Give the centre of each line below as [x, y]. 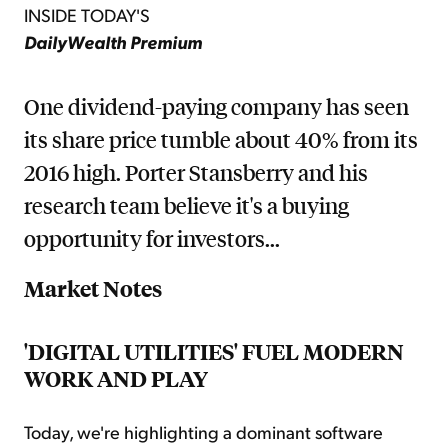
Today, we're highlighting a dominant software [203, 432]
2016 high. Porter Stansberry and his [196, 172]
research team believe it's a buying [186, 205]
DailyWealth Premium [113, 41]
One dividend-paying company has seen [216, 106]
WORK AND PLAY [116, 379]
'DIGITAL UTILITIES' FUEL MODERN [214, 352]
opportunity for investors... [152, 238]
